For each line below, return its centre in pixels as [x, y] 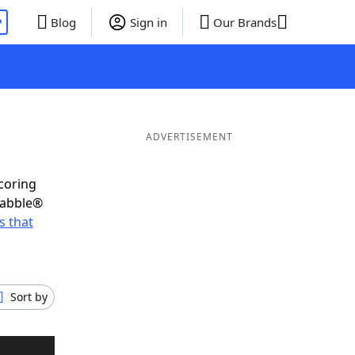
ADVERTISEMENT [189, 137]
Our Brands [244, 22]
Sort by [29, 297]
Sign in [148, 22]
